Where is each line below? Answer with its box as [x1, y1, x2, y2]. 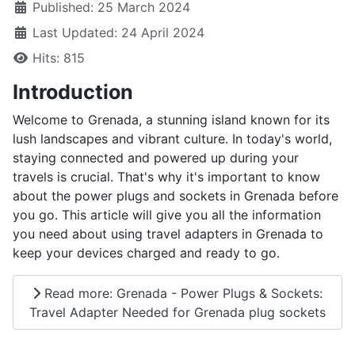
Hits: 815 [32, 50, 85, 67]
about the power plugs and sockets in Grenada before [13, 188, 338, 204]
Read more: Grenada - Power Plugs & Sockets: [40, 284, 323, 301]
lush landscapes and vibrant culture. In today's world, [13, 131, 332, 147]
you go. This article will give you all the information [13, 207, 321, 223]
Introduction [13, 80, 133, 105]
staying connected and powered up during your [13, 150, 299, 166]
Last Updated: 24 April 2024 [32, 25, 204, 41]
